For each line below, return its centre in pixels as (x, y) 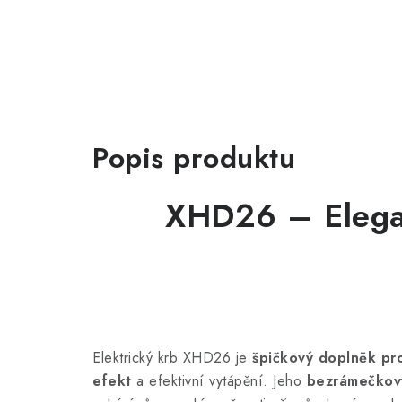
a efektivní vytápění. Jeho (219, 380)
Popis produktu (194, 157)
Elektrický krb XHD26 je (172, 357)
